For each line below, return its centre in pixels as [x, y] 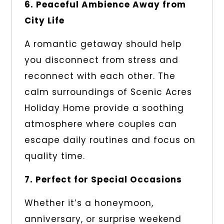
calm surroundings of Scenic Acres [108, 92]
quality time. [54, 156]
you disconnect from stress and [101, 60]
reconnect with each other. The [100, 76]
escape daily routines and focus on [110, 140]
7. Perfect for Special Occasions [103, 180]
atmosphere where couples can [100, 124]
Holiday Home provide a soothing [104, 108]
